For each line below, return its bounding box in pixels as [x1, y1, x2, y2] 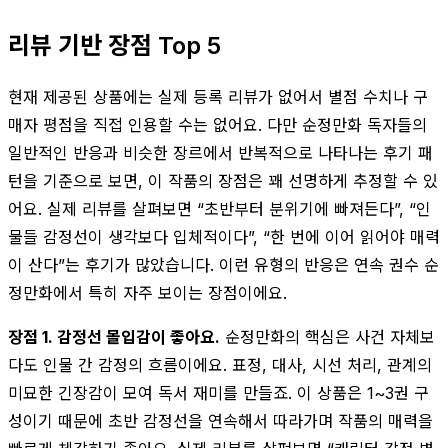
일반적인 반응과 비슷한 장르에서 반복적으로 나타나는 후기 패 [8, 142, 433, 163]
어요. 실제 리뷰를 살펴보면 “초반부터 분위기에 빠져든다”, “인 [8, 198, 431, 219]
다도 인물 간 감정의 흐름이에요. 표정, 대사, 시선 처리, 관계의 [8, 354, 432, 375]
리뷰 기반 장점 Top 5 [8, 30, 221, 60]
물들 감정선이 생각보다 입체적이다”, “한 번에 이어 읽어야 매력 [8, 226, 440, 247]
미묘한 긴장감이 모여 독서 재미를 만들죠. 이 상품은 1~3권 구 [8, 382, 429, 403]
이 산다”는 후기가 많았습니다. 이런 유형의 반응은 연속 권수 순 [8, 254, 439, 275]
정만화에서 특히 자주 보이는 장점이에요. [8, 282, 287, 303]
